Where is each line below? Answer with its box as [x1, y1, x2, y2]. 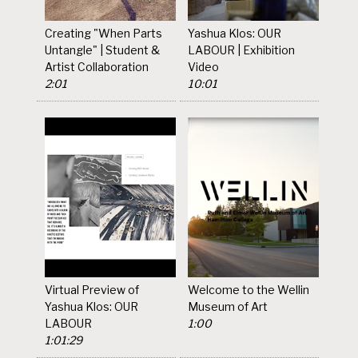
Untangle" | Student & [45, 42, 161, 57]
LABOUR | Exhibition [188, 42, 296, 57]
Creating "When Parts [45, 26, 163, 40]
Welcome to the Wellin [188, 282, 310, 296]
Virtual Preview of [45, 282, 140, 296]
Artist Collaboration [45, 59, 149, 74]
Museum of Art [188, 299, 268, 313]
